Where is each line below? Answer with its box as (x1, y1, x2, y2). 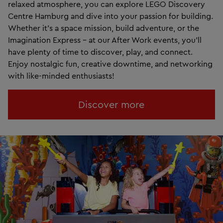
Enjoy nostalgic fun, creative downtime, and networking (8, 58, 213, 69)
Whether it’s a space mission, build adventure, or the (8, 22, 199, 33)
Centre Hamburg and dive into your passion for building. (8, 10, 213, 21)
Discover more (78, 98, 145, 111)
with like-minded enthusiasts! (8, 70, 114, 81)
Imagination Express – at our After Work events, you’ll (8, 34, 202, 45)
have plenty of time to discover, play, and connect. (8, 46, 193, 57)
